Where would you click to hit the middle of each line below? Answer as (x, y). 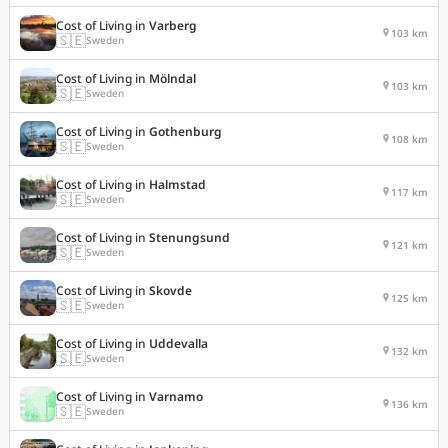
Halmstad (177, 184)
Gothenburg (185, 131)
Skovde (170, 290)
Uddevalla (178, 343)
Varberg (173, 25)
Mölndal (172, 78)
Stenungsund (189, 237)
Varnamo (176, 396)
